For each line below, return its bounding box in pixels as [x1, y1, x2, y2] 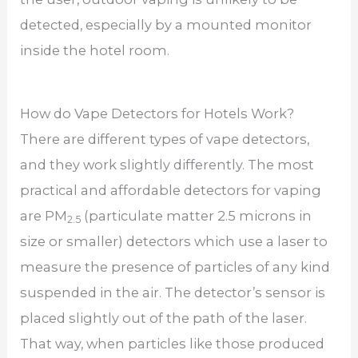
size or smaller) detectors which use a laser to [20, 233, 328, 249]
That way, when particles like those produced [20, 335, 325, 352]
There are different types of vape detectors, [20, 130, 310, 147]
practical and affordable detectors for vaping [20, 181, 322, 198]
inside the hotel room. [20, 42, 170, 59]
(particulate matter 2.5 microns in [81, 207, 312, 224]
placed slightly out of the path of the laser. [20, 309, 308, 326]
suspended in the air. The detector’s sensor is [20, 284, 326, 300]
